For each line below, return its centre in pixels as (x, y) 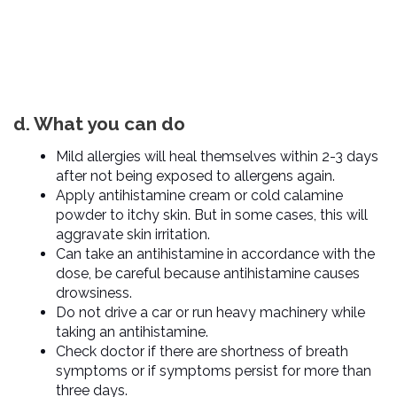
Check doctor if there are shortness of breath (202, 351)
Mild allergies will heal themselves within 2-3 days (217, 156)
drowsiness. (94, 292)
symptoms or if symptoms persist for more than (214, 370)
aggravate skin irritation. (133, 234)
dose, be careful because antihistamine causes (208, 273)
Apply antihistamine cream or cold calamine (199, 195)
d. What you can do (99, 124)
